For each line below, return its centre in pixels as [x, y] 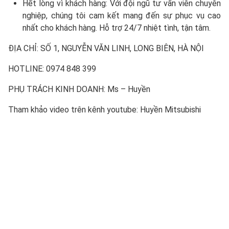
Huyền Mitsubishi [169, 109]
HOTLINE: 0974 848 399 [52, 68]
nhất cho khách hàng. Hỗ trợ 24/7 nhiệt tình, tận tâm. [117, 28]
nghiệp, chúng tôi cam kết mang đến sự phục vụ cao [122, 15]
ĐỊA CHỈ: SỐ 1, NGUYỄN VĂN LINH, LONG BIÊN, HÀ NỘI [106, 48]
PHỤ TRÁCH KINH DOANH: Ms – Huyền [79, 89]
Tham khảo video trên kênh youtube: [73, 109]
